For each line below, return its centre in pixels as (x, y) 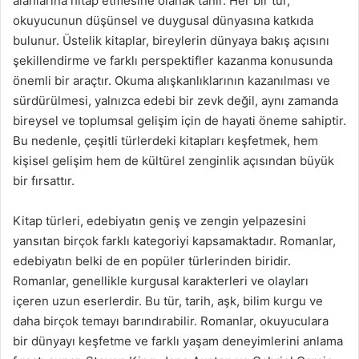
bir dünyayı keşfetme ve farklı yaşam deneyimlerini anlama (178, 341)
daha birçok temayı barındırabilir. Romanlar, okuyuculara (171, 321)
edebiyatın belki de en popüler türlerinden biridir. (152, 261)
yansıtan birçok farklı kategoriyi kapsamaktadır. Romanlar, (174, 241)
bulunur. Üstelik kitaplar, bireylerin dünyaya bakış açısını (171, 40)
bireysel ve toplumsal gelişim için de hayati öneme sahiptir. (179, 121)
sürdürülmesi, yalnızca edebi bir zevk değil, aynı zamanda (175, 101)
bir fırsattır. (44, 181)
